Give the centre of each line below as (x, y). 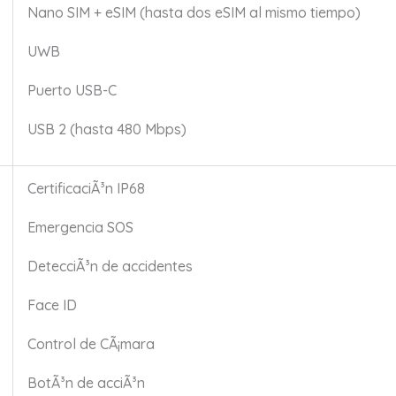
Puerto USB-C (72, 91)
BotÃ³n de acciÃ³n (86, 383)
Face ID (52, 305)
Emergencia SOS (80, 228)
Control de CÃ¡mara (91, 344)
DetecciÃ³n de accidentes (110, 267)
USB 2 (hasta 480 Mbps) (107, 129)
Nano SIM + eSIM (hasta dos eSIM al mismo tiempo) (194, 13)
